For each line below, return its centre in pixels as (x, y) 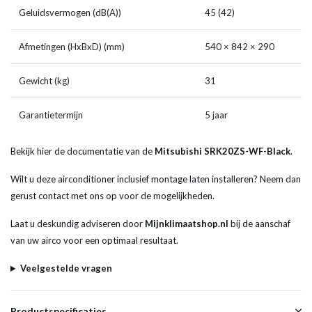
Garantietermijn (51, 115)
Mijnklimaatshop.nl (187, 224)
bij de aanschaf (259, 224)
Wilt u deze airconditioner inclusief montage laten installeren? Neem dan (156, 179)
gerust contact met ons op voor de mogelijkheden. (112, 196)
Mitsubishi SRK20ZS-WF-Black (223, 151)
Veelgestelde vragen (66, 268)
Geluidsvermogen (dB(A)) (70, 13)
